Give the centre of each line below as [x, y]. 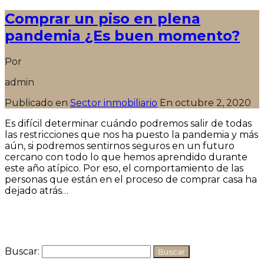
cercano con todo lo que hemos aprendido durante [126, 157]
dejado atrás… [37, 190]
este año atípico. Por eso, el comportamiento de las [124, 168]
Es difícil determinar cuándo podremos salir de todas [128, 123]
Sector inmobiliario [114, 103]
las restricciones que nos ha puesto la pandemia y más [131, 134]
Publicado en [37, 103]
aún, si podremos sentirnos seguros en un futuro [120, 146]
